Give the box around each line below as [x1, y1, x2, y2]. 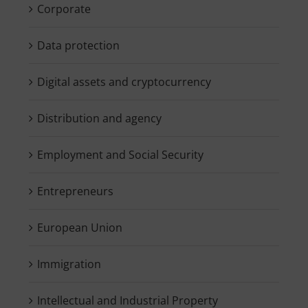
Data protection [36, 37, 120, 53]
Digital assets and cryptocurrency [36, 74, 211, 89]
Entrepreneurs [36, 183, 113, 199]
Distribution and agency [36, 110, 162, 126]
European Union [36, 219, 122, 235]
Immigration [36, 256, 101, 272]
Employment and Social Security [36, 146, 203, 162]
